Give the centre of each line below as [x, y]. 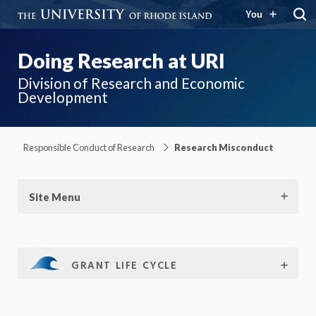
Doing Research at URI [121, 61]
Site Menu [55, 197]
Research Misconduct [224, 147]
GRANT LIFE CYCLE [124, 266]
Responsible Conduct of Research [89, 147]
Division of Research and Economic [131, 83]
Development [63, 97]
